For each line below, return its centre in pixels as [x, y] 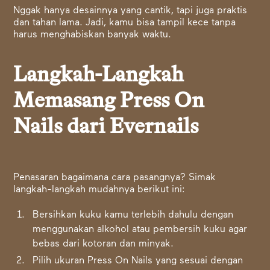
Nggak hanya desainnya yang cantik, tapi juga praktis [130, 11]
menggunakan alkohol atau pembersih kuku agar [140, 230]
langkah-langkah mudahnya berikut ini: [99, 190]
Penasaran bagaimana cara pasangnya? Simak [115, 178]
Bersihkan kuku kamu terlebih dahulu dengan [133, 215]
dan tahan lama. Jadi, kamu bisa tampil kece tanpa [125, 23]
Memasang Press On [109, 101]
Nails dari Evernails [106, 127]
